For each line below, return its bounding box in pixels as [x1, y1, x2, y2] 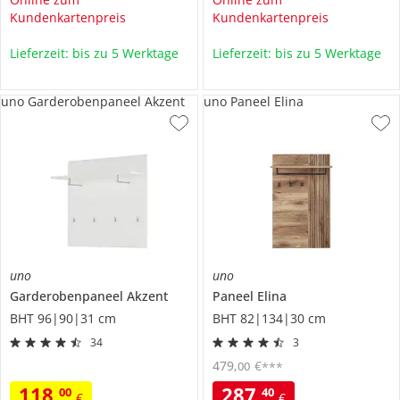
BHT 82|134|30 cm [212, 309, 326, 327]
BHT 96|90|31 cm [10, 309, 116, 327]
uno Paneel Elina [203, 92, 304, 110]
